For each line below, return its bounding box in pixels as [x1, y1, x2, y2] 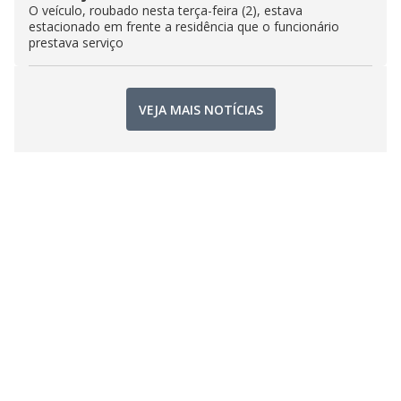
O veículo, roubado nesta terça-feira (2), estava [29, 2, 303, 19]
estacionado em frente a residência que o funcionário [29, 18, 339, 35]
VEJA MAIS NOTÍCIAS [138, 100, 263, 118]
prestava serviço [29, 34, 124, 51]
